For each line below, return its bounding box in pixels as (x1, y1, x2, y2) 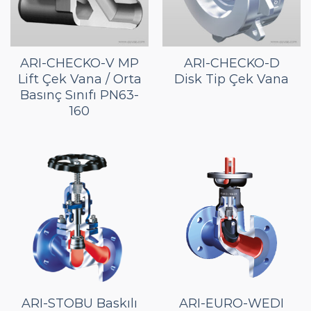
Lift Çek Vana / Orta (17, 71, 142, 87)
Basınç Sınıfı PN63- (20, 87, 139, 103)
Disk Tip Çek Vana (174, 71, 289, 87)
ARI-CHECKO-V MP (20, 55, 139, 71)
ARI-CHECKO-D (183, 55, 280, 71)
